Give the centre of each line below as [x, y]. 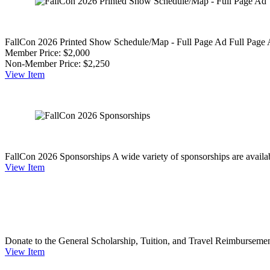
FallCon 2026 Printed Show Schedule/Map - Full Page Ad [116, 42]
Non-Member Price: [43, 63]
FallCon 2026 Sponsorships [58, 156]
